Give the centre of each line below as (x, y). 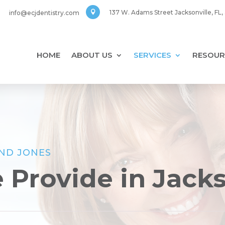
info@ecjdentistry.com (44, 13)
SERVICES (152, 55)
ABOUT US (92, 55)
